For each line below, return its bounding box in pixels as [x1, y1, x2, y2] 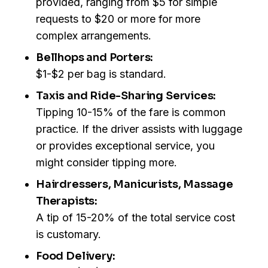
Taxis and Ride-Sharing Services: [36, 89, 217, 103]
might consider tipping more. [36, 156, 177, 169]
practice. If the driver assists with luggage [36, 123, 242, 136]
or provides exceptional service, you [36, 139, 215, 153]
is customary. [36, 228, 101, 241]
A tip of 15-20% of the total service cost [36, 211, 235, 224]
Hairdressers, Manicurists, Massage [36, 178, 233, 191]
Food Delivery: [36, 249, 115, 263]
